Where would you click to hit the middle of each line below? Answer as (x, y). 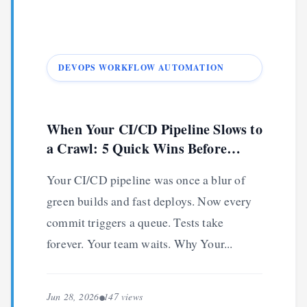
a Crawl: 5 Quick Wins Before (137, 148)
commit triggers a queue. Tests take (135, 222)
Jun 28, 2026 (73, 296)
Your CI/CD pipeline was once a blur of (146, 180)
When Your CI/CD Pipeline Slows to (155, 129)
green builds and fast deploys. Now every (149, 201)
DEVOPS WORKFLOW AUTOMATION (142, 67)
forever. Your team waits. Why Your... (140, 243)
